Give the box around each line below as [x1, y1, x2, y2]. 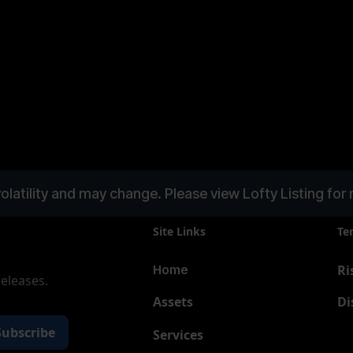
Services [153, 326, 204, 344]
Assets [153, 293, 194, 311]
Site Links [153, 224, 206, 240]
